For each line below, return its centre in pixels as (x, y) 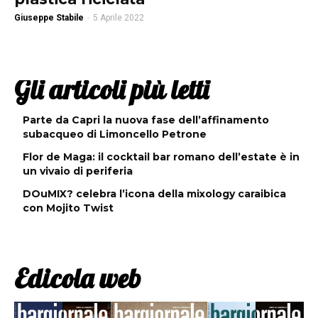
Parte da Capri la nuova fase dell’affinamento (146, 120)
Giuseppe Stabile (49, 18)
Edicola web (77, 279)
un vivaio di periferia (78, 171)
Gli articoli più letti (111, 90)
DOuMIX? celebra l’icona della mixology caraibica (154, 194)
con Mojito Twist (68, 208)
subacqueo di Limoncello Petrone (115, 135)
